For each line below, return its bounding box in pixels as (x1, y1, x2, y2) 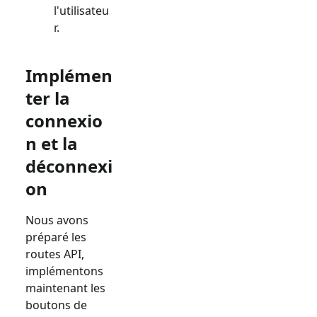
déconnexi (25, 154, 113, 178)
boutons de (25, 297, 87, 313)
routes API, (25, 246, 84, 263)
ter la (25, 86, 70, 110)
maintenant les (25, 280, 105, 296)
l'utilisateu (54, 3, 109, 19)
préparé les (25, 229, 86, 246)
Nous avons (25, 212, 88, 229)
